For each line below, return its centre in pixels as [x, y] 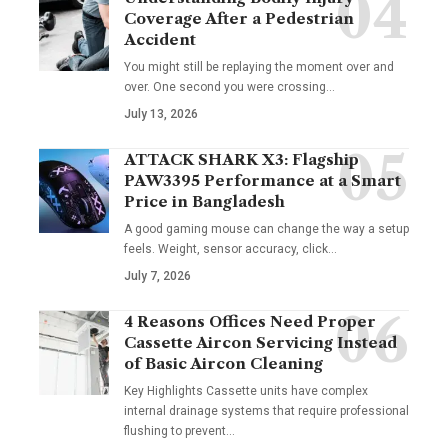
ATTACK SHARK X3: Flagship [241, 160]
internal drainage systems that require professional [266, 411]
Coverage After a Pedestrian [239, 19]
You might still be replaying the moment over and [259, 67]
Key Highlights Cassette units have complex [246, 391]
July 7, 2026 [157, 276]
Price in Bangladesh [204, 202]
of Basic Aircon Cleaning [223, 364]
